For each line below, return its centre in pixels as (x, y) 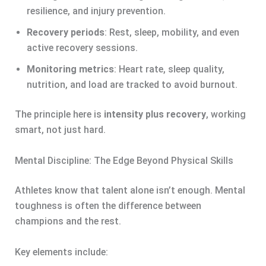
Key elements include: (61, 252)
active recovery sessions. (82, 48)
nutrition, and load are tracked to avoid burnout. (132, 85)
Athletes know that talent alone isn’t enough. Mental (130, 190)
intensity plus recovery (155, 115)
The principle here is (59, 115)
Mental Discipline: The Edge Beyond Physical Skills (124, 160)
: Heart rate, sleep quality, (169, 69)
